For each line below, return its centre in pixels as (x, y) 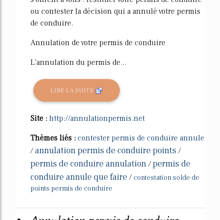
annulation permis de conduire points (106, 151)
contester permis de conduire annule (141, 138)
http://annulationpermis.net (97, 118)
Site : (40, 118)
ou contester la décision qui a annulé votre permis (115, 12)
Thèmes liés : (54, 138)
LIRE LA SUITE (73, 90)
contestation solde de (166, 178)
